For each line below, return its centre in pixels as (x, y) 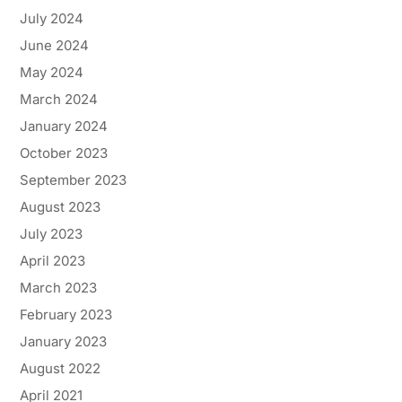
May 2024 (51, 73)
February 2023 (66, 315)
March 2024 (58, 100)
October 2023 (63, 153)
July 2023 (51, 234)
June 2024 (54, 46)
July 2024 (51, 19)
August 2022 (60, 369)
